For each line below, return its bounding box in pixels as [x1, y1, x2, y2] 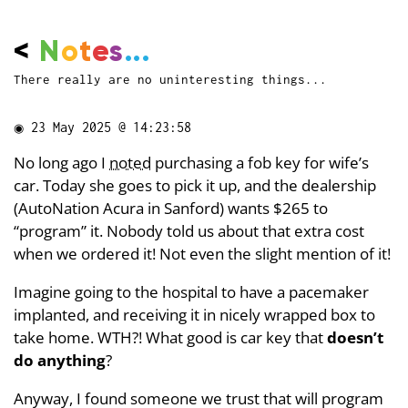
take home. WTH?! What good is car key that [14, 326, 327, 348]
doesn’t [327, 326, 383, 348]
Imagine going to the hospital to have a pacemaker [14, 280, 369, 302]
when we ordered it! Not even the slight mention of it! [14, 243, 391, 264]
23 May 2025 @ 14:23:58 [31, 119, 191, 135]
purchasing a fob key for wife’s [151, 152, 369, 173]
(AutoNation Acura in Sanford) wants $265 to [14, 198, 328, 219]
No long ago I [14, 152, 109, 173]
